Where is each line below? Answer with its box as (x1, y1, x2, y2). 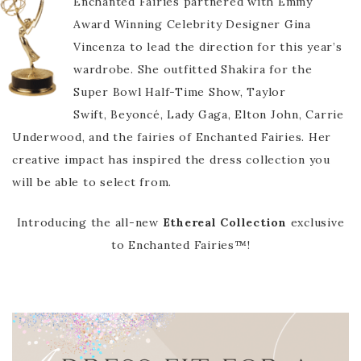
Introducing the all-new (16, 215, 163, 230)
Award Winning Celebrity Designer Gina (73, 17, 311, 31)
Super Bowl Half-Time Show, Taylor (73, 85, 286, 99)
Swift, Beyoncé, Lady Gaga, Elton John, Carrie (73, 107, 344, 122)
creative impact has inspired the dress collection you (12, 152, 330, 167)
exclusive (290, 215, 345, 230)
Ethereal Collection (162, 215, 291, 230)
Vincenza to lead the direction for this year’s (73, 39, 342, 54)
